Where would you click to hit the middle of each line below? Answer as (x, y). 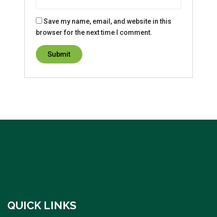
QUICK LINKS (42, 206)
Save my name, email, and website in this (108, 21)
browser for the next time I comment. (94, 32)
